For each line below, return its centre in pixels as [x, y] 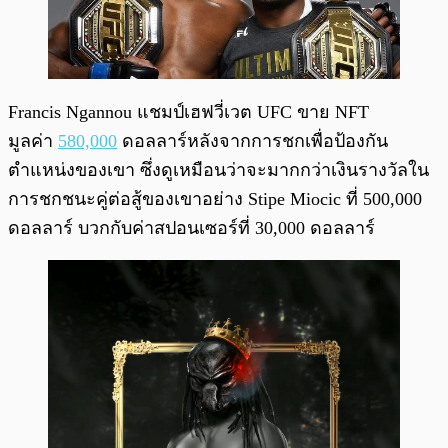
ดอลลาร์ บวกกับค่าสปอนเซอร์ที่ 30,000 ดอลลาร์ [191, 227]
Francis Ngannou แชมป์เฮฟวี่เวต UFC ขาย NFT [188, 111]
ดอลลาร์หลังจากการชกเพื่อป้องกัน [252, 140]
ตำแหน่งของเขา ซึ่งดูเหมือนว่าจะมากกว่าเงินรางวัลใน [218, 169]
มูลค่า [33, 140]
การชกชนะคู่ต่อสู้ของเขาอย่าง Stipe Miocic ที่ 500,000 [215, 198]
